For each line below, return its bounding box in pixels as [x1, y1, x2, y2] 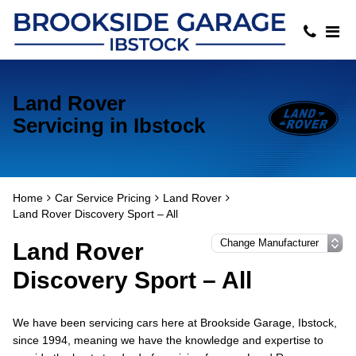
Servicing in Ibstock [13, 114, 205, 137]
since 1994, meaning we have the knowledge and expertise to [13, 334, 323, 346]
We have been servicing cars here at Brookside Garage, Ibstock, [13, 316, 337, 329]
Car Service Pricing [55, 192, 151, 204]
